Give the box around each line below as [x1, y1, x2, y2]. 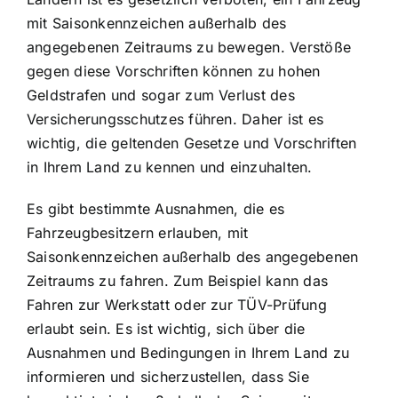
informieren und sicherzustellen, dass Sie [27, 368, 309, 386]
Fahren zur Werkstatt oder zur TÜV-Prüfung [27, 296, 327, 314]
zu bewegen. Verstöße [192, 38, 352, 57]
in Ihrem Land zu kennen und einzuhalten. [27, 158, 313, 177]
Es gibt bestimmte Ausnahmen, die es [27, 200, 285, 219]
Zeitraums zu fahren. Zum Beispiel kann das [27, 272, 329, 291]
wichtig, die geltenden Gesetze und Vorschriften [27, 134, 357, 153]
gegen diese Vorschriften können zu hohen [27, 62, 321, 81]
